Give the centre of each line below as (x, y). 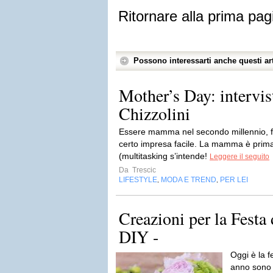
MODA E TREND (189, 180)
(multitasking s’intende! (164, 156)
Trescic (143, 170)
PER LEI (234, 180)
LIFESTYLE (138, 180)
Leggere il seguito (239, 157)
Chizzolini (154, 113)
